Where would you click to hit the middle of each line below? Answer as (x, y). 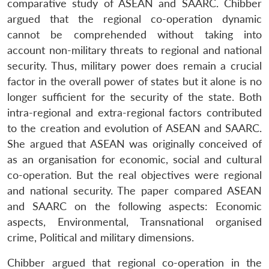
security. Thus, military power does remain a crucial (134, 65)
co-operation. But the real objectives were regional (134, 175)
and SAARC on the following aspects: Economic (134, 206)
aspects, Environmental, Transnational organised (134, 222)
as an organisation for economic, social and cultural (134, 159)
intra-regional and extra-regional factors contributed (134, 112)
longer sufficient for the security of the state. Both (134, 97)
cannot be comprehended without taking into (134, 34)
